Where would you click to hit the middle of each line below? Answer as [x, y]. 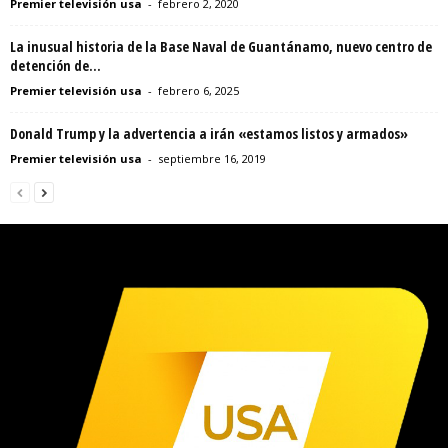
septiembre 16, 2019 [212, 158]
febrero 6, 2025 [198, 90]
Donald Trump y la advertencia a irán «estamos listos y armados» [209, 133]
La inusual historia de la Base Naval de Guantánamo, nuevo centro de [221, 46]
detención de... [55, 65]
